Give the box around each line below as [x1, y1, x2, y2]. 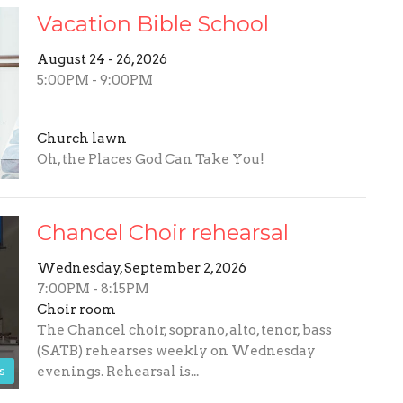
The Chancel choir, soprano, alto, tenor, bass [36, 322, 332, 339]
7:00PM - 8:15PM [36, 281, 149, 298]
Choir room [36, 301, 116, 318]
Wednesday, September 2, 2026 [36, 260, 246, 277]
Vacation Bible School [36, 10, 269, 37]
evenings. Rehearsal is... [36, 363, 199, 381]
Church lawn [36, 130, 127, 148]
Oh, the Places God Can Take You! [36, 151, 264, 168]
